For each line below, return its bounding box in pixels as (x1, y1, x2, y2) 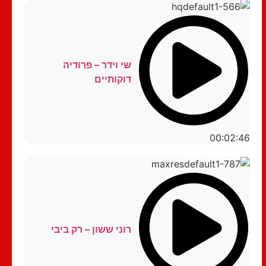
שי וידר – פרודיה (62, 59, 131, 71)
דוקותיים (94, 73, 131, 85)
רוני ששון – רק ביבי (50, 223, 131, 235)
